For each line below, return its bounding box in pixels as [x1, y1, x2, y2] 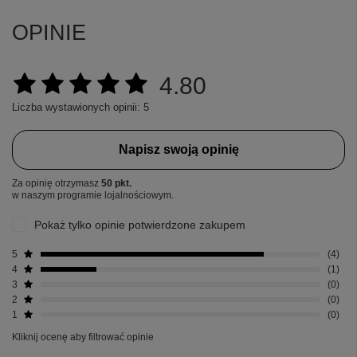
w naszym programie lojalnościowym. [12, 189, 174, 201]
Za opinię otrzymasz [12, 177, 101, 189]
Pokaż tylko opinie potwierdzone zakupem [34, 218, 245, 231]
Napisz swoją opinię [118, 142, 239, 156]
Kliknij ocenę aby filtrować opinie [12, 331, 154, 343]
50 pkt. [101, 177, 131, 189]
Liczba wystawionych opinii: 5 [12, 100, 149, 113]
